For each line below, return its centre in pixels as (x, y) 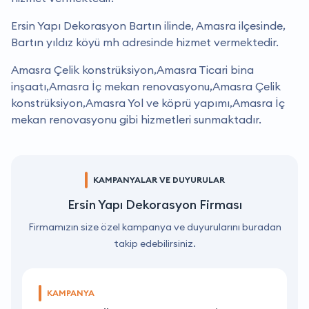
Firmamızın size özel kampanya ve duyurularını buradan (154, 227)
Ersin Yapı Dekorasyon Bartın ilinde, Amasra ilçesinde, (148, 25)
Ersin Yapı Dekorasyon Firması (154, 204)
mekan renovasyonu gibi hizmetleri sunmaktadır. (136, 119)
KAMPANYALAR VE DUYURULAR (159, 179)
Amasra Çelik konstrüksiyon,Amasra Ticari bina (132, 69)
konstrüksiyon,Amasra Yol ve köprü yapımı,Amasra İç (148, 102)
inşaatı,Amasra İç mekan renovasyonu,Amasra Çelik (146, 86)
